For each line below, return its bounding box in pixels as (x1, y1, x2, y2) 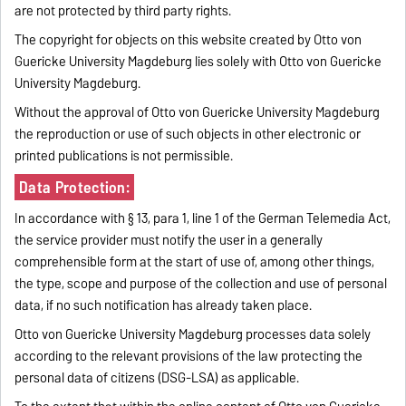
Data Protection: (18, 173, 130, 200)
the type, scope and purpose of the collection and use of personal (14, 272, 388, 295)
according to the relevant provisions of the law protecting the (14, 344, 363, 367)
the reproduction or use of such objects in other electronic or (14, 122, 362, 145)
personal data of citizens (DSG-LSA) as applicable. (14, 366, 300, 389)
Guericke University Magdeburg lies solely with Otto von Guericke (14, 50, 382, 72)
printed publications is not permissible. (14, 144, 234, 167)
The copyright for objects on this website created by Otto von (14, 28, 362, 51)
